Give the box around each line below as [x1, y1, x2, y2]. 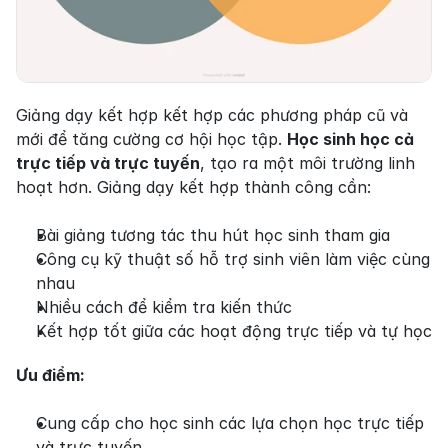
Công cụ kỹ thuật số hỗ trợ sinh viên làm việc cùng [36, 248, 430, 269]
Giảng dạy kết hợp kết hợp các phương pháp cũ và [16, 104, 408, 125]
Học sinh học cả [287, 128, 414, 149]
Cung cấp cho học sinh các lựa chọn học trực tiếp [36, 412, 424, 433]
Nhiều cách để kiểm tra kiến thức [36, 296, 292, 317]
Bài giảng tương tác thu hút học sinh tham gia [36, 224, 390, 245]
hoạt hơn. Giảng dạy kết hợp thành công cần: [16, 176, 371, 197]
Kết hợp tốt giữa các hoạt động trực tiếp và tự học [36, 320, 432, 341]
